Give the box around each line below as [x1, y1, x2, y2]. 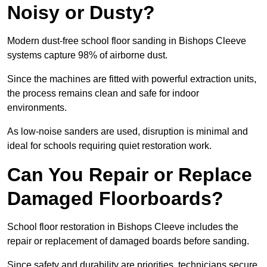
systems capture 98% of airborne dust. [7, 50, 167, 61]
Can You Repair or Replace [7, 164, 252, 186]
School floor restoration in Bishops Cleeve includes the [7, 222, 238, 232]
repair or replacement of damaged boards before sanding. [7, 236, 249, 247]
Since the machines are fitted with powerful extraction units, [7, 74, 256, 85]
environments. [7, 103, 67, 113]
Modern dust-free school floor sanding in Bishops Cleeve [7, 36, 246, 46]
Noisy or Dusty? [7, 2, 155, 24]
